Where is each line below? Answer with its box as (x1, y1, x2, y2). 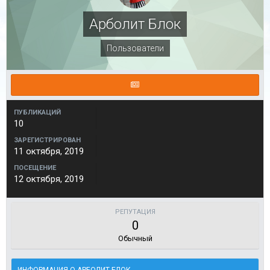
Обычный (118, 234, 152, 243)
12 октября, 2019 (14, 174, 84, 185)
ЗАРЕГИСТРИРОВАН (14, 136, 81, 145)
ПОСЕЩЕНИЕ (14, 164, 56, 172)
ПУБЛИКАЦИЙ (14, 108, 61, 117)
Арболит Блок (89, 16, 181, 33)
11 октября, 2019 (14, 146, 84, 157)
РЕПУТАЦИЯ (115, 208, 155, 216)
